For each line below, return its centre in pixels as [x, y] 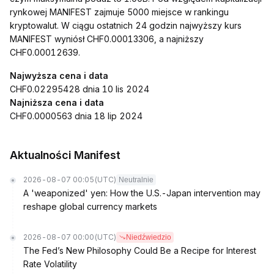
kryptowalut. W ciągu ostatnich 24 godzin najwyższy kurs [126, 25]
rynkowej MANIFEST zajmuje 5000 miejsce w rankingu [119, 12]
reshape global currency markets [90, 206]
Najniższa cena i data [57, 102]
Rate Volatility [50, 264]
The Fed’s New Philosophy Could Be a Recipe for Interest [140, 250]
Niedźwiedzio [149, 237]
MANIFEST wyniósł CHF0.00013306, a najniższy [107, 39]
